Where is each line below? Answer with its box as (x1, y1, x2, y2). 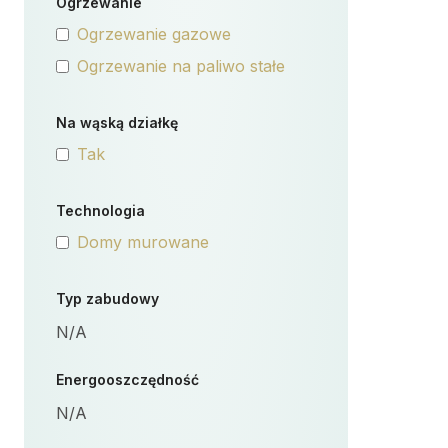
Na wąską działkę (56, 114, 178, 131)
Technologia (56, 202, 145, 219)
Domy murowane (77, 232, 209, 252)
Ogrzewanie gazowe (77, 24, 231, 44)
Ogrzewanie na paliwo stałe (77, 56, 285, 76)
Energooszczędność (56, 371, 199, 388)
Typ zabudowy (56, 290, 159, 307)
